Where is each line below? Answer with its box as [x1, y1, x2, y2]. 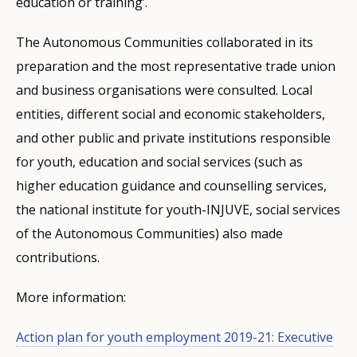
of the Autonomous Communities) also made [16, 224, 283, 242]
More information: [16, 288, 126, 306]
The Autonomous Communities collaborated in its [16, 33, 313, 51]
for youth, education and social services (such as [16, 152, 303, 171]
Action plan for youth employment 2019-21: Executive [16, 328, 333, 346]
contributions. [16, 248, 100, 266]
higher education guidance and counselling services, [16, 176, 327, 194]
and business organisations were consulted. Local [16, 80, 312, 99]
